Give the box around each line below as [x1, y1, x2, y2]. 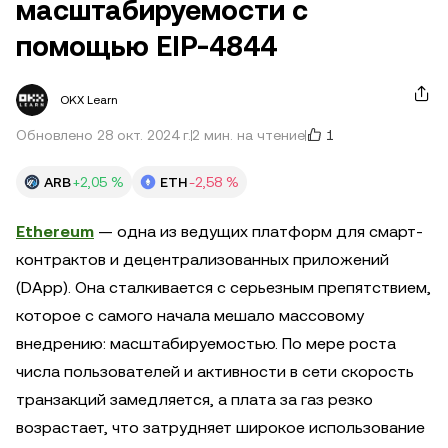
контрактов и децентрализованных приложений [16, 250, 389, 269]
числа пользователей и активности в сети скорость [16, 362, 414, 381]
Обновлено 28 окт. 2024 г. [16, 127, 191, 143]
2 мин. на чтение [192, 127, 305, 143]
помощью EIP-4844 [16, 30, 277, 62]
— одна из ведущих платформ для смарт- [94, 222, 423, 241]
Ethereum [16, 222, 94, 241]
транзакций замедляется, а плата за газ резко [16, 390, 373, 409]
